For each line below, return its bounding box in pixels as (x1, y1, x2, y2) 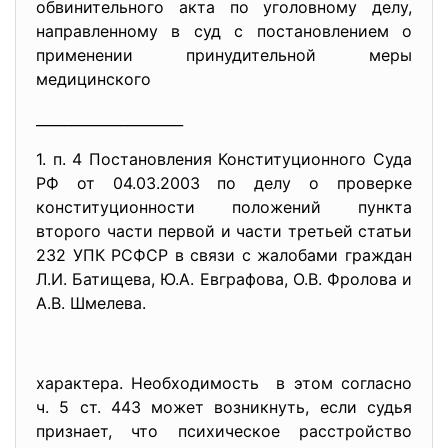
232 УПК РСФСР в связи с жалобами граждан (36, 245, 412, 265)
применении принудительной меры (36, 45, 412, 65)
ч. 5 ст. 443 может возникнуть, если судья (36, 397, 412, 417)
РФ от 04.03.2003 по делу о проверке (36, 173, 412, 193)
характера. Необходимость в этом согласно (36, 373, 412, 393)
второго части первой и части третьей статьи (36, 221, 412, 241)
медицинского (36, 69, 151, 89)
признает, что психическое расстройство (36, 421, 412, 441)
